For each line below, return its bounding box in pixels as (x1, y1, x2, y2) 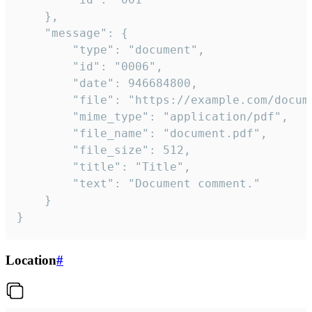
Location (6, 252, 56, 267)
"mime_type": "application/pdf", (17, 110, 72, 124)
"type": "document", (17, 43, 72, 57)
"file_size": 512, (17, 143, 72, 157)
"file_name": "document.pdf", (17, 127, 72, 141)
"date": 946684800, (17, 77, 72, 91)
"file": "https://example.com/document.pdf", (17, 93, 72, 107)
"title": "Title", (17, 160, 72, 174)
